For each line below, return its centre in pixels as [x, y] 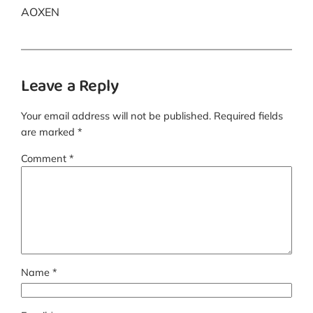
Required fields [249, 116]
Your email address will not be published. [116, 116]
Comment [45, 158]
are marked [50, 132]
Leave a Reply [70, 88]
